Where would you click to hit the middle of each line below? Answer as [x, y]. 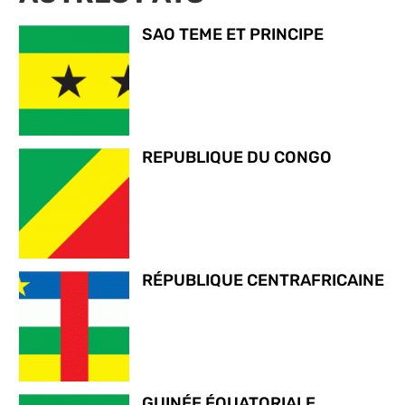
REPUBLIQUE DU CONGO [236, 158]
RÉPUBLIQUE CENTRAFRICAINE [263, 280]
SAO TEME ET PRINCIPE [232, 35]
